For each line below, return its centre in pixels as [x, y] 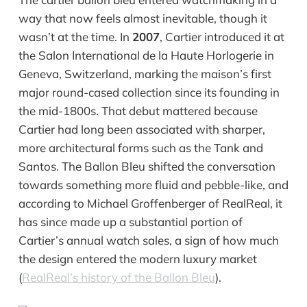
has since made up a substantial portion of [130, 222]
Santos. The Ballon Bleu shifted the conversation [147, 167]
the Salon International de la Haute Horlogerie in [146, 56]
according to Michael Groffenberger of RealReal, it [150, 204]
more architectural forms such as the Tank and [140, 148]
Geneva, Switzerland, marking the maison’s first [145, 74]
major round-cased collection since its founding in [149, 93]
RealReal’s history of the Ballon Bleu [118, 278]
